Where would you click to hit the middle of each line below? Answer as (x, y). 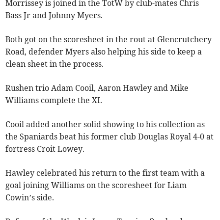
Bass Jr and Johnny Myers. (54, 15)
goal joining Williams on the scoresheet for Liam (96, 185)
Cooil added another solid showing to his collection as (105, 124)
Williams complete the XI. (54, 100)
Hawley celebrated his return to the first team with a (105, 173)
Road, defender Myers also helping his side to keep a (104, 52)
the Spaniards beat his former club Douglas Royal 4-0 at (110, 137)
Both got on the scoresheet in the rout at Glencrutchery (109, 40)
